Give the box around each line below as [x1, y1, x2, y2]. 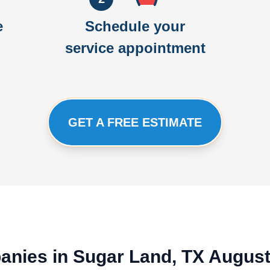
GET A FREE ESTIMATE [68, 116, 202, 129]
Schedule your [85, 18, 185, 34]
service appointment [64, 40, 206, 56]
